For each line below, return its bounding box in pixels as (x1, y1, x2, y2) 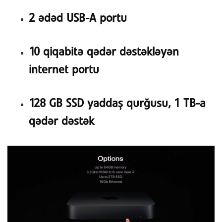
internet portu (28, 65, 99, 76)
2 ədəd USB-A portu (28, 13, 127, 24)
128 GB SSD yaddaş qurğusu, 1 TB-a (28, 99, 206, 110)
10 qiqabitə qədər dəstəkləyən (28, 47, 179, 58)
